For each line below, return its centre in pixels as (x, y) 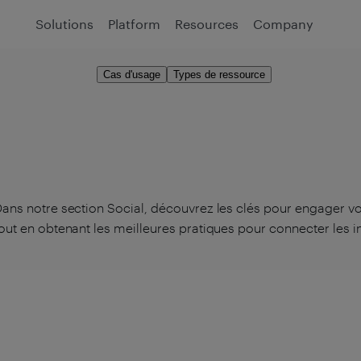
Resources (207, 24)
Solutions (65, 24)
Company (284, 24)
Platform (135, 24)
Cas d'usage (131, 74)
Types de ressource (219, 74)
